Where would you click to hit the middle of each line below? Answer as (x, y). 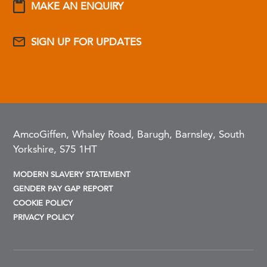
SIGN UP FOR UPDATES (86, 41)
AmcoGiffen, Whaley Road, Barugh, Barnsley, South (129, 134)
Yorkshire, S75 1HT (55, 149)
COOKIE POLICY (43, 203)
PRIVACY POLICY (44, 217)
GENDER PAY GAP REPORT (63, 189)
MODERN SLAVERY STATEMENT (72, 174)
